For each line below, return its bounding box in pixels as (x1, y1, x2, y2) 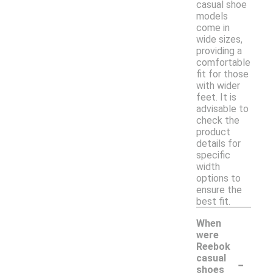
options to (196, 172, 241, 184)
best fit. (196, 195, 230, 207)
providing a (196, 44, 242, 57)
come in (196, 21, 230, 34)
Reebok (196, 240, 230, 252)
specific (196, 149, 230, 161)
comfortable (196, 56, 250, 68)
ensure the (196, 183, 242, 196)
